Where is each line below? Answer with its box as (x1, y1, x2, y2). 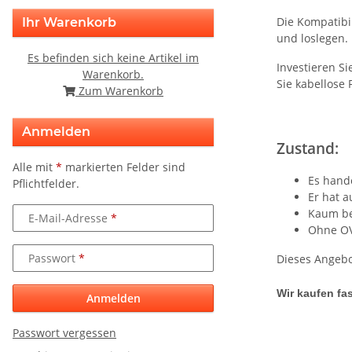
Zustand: (277, 137, 339, 158)
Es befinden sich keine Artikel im (27, 50, 199, 65)
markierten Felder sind (62, 159, 185, 174)
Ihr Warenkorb (22, 15, 116, 30)
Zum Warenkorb (75, 83, 163, 98)
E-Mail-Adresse (28, 210, 111, 225)
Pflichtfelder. (13, 176, 79, 191)
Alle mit (13, 159, 56, 174)
